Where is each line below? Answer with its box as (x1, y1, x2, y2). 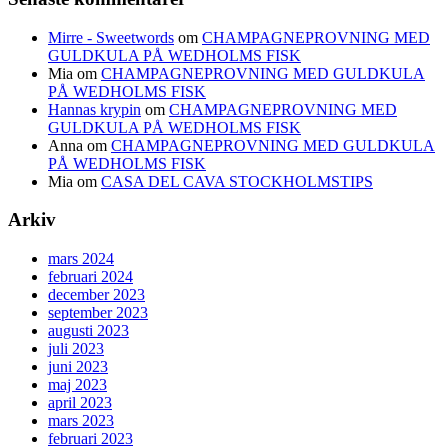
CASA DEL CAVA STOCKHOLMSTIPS (101, 172, 373, 190)
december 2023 (48, 286, 145, 303)
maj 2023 (48, 376, 107, 393)
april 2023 (48, 394, 112, 411)
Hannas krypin (48, 100, 141, 118)
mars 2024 (48, 250, 114, 267)
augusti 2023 (48, 322, 129, 339)
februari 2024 (48, 268, 133, 285)
